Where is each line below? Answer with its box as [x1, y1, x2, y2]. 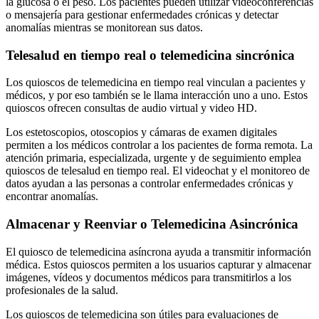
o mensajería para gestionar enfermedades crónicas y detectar [6, 8, 278, 21]
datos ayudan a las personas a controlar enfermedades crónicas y [6, 177, 293, 190]
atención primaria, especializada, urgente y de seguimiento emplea [6, 152, 301, 164]
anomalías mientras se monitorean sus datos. [6, 21, 203, 33]
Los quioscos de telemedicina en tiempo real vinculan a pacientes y [6, 76, 305, 89]
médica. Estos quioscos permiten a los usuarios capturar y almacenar [6, 258, 311, 271]
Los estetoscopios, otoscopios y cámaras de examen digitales [6, 126, 277, 139]
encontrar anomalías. [6, 190, 98, 203]
